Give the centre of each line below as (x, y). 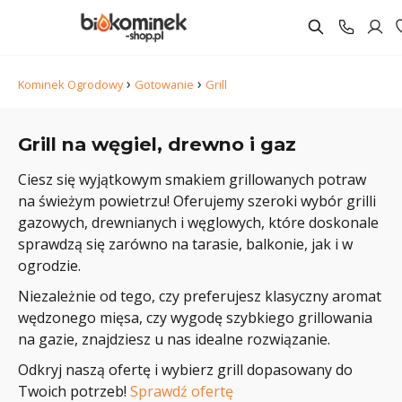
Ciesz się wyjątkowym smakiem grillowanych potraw (192, 179)
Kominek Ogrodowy (70, 84)
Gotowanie (164, 84)
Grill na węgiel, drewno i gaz (157, 144)
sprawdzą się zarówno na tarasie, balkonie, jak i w (185, 244)
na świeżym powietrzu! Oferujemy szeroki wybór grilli (197, 201)
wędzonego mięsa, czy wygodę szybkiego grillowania (195, 318)
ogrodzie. (49, 266)
